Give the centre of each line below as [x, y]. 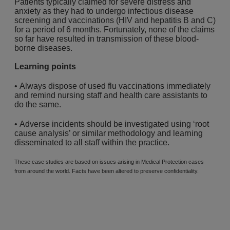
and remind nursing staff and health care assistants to [111, 95]
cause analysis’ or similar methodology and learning [109, 133]
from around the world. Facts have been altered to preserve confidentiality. [107, 171]
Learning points [45, 66]
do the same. [38, 104]
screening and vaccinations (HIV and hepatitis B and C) [115, 20]
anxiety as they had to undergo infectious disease [104, 11]
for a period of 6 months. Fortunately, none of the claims [114, 30]
